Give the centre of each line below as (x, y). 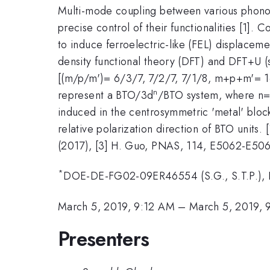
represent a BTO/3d (106, 95)
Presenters (104, 239)
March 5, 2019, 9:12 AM (116, 206)
